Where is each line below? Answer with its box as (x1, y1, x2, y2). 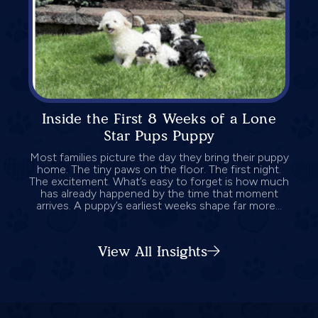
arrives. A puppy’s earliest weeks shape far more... (36, 198, 282, 212)
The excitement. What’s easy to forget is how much (29, 174, 289, 188)
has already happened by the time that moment (40, 186, 278, 200)
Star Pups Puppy (104, 126, 214, 144)
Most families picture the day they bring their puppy (29, 150, 289, 164)
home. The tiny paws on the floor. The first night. (37, 162, 281, 176)
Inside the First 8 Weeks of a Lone (42, 109, 276, 127)
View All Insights (98, 242, 207, 260)
